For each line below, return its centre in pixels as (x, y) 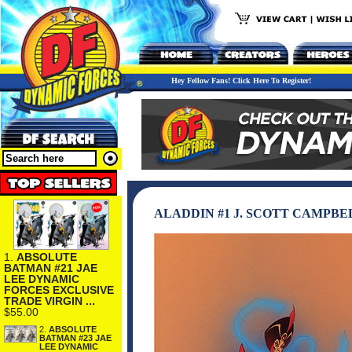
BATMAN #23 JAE (75, 337)
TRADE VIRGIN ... (49, 301)
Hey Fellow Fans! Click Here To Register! (241, 81)
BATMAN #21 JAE (51, 268)
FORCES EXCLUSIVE (59, 290)
